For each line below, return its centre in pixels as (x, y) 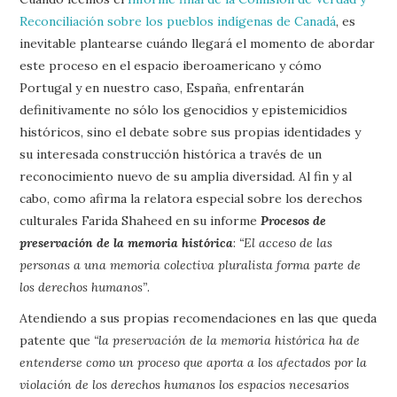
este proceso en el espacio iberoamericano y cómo (171, 66)
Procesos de (294, 221)
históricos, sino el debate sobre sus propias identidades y (191, 132)
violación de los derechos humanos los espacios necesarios (185, 385)
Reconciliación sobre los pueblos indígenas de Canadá (178, 21)
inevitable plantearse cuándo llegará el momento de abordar (198, 43)
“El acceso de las (286, 243)
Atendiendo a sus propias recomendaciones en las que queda (198, 318)
